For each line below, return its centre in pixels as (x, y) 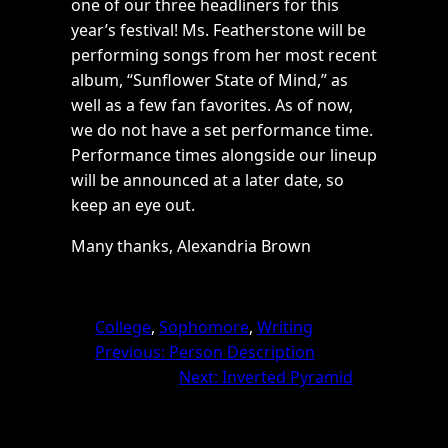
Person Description (242, 352)
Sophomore (204, 327)
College (123, 327)
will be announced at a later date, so (207, 180)
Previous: (130, 352)
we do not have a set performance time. (222, 130)
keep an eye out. (133, 205)
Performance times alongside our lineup (224, 155)
